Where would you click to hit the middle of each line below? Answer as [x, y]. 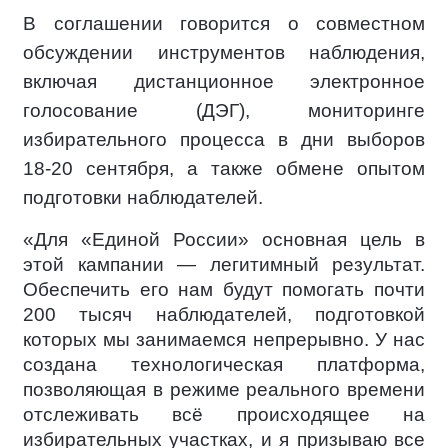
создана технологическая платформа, [224, 364]
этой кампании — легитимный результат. [224, 264]
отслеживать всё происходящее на [224, 414]
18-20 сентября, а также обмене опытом [224, 168]
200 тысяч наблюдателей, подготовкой [224, 314]
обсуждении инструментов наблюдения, [224, 52]
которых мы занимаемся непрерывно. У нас [224, 339]
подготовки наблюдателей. [143, 197]
